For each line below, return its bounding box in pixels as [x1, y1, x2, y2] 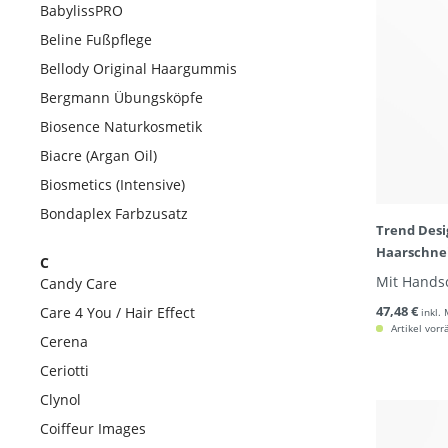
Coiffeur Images [40, 419, 146, 438]
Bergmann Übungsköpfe [40, 88, 203, 107]
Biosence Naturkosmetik [40, 117, 202, 136]
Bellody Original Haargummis [40, 59, 237, 78]
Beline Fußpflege [40, 30, 152, 49]
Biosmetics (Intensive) [40, 175, 185, 194]
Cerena [40, 332, 88, 351]
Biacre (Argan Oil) [40, 146, 157, 165]
